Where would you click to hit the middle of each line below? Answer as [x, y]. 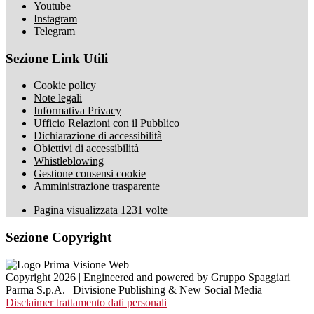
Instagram [55, 19]
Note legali [58, 98]
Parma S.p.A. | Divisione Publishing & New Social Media [134, 289]
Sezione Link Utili [57, 58]
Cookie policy [65, 86]
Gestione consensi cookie [90, 174]
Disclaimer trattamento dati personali [86, 302]
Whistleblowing [69, 161]
